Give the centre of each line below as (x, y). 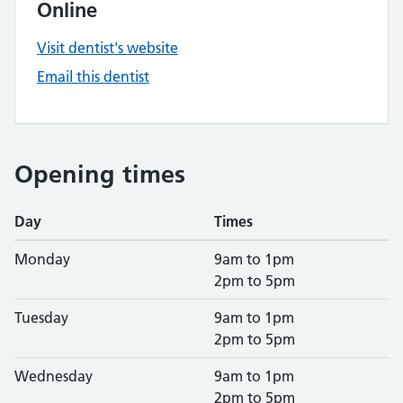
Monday (42, 259)
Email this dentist (93, 76)
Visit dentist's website (107, 48)
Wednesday (54, 376)
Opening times (100, 174)
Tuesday (41, 318)
